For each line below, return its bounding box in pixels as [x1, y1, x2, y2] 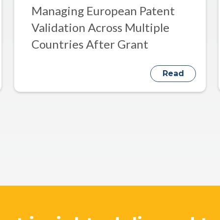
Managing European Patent [31, 3, 175, 18]
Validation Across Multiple [31, 20, 169, 34]
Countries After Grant [31, 36, 148, 51]
